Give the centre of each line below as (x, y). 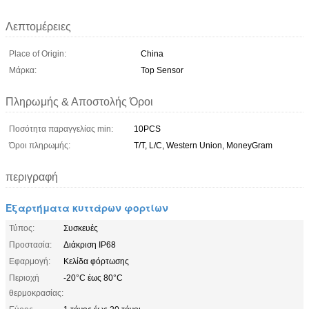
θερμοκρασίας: (36, 293)
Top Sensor (162, 70)
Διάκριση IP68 (90, 245)
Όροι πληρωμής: (40, 145)
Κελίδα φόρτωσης (96, 261)
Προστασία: (30, 245)
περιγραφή (32, 177)
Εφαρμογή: (30, 261)
